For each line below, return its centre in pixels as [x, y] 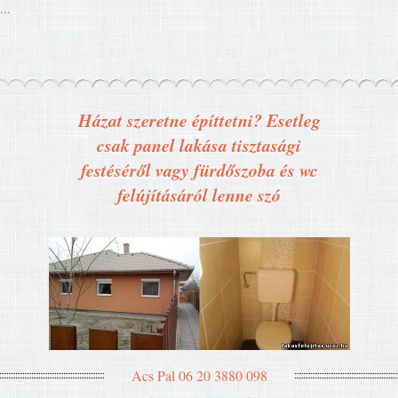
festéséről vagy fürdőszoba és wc [199, 170]
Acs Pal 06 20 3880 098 [199, 375]
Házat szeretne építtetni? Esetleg [199, 120]
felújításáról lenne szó [199, 195]
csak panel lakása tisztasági [199, 145]
